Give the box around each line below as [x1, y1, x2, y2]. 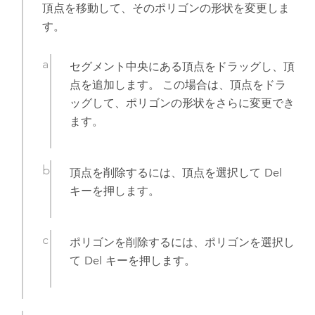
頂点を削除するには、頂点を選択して [70, 165, 264, 179]
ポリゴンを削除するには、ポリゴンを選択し [70, 235, 295, 249]
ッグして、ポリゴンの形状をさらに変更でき [70, 96, 295, 110]
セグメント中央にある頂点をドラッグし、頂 [70, 59, 295, 73]
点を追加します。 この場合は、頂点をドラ [70, 77, 287, 91]
